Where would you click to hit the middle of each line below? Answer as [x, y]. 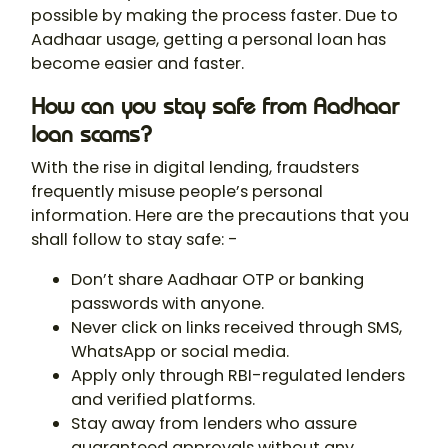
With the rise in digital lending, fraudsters [195, 168]
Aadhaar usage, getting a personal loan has [208, 40]
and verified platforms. [163, 400]
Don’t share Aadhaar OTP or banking [217, 280]
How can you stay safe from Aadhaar [215, 106]
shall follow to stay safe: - [134, 240]
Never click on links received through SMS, [236, 328]
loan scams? [91, 134]
